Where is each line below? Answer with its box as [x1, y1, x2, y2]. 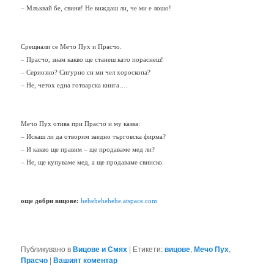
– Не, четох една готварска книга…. [21, 82, 128, 89]
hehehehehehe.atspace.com [81, 198, 158, 205]
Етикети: [133, 243, 163, 254]
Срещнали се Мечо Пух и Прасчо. [21, 43, 122, 51]
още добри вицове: [21, 198, 80, 205]
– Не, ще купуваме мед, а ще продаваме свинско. [21, 159, 165, 166]
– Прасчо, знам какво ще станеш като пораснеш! [21, 56, 164, 64]
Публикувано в [21, 243, 72, 254]
